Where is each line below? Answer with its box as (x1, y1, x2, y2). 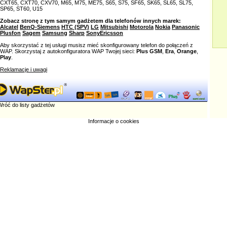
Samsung (42, 30, 67, 36)
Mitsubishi (100, 24, 128, 30)
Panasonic (172, 24, 200, 30)
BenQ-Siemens (20, 24, 60, 30)
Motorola (130, 24, 154, 30)
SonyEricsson (86, 30, 123, 36)
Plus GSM (136, 48, 162, 54)
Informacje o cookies (88, 118, 139, 124)
